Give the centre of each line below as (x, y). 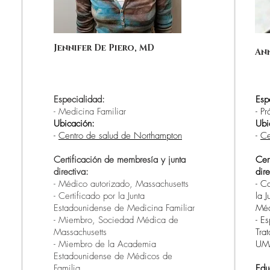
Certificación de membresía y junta (120, 160)
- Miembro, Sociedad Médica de (116, 220)
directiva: (71, 172)
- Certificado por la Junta (99, 196)
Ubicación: (74, 124)
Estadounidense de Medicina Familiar (124, 208)
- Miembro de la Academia (105, 244)
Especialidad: (79, 99)
